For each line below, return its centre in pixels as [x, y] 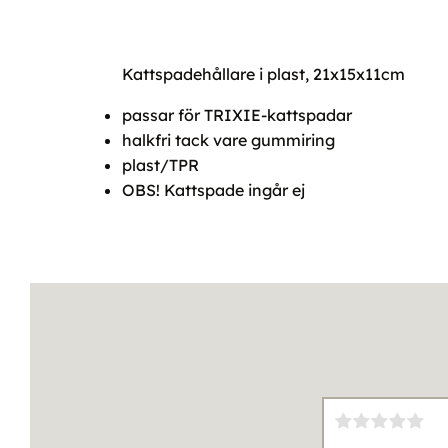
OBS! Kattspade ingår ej [213, 190]
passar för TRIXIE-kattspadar [237, 115]
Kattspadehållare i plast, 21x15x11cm [263, 74]
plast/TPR [160, 165]
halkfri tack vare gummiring [228, 140]
